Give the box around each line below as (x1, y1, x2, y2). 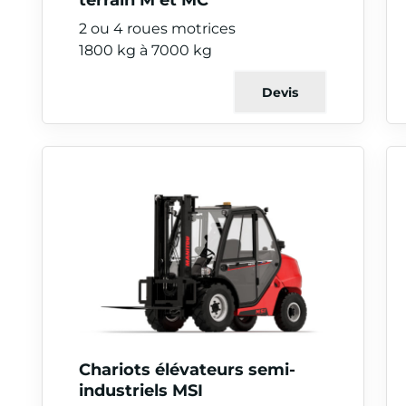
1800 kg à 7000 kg (79, 40, 212, 59)
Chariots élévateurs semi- (79, 358, 295, 380)
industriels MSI (79, 379, 203, 401)
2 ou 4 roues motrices (79, 18, 236, 37)
